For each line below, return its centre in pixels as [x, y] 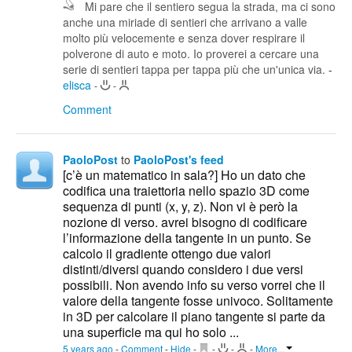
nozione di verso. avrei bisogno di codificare [185, 222]
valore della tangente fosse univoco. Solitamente [198, 301]
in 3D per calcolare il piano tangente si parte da [194, 317]
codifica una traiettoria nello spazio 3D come [186, 191]
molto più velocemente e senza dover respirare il [184, 38]
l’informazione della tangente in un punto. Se [187, 238]
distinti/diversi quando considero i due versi [183, 269]
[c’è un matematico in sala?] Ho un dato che [184, 175]
